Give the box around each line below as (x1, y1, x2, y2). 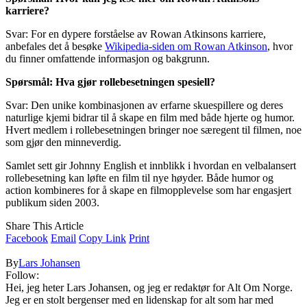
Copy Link (79, 232, 126, 245)
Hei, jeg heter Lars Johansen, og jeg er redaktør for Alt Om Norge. (5, 282, 293, 294)
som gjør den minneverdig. (5, 136, 121, 149)
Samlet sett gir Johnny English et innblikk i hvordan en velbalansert (5, 160, 296, 172)
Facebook (5, 232, 48, 245)
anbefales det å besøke (5, 40, 105, 53)
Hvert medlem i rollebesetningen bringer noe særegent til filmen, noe (5, 124, 302, 136)
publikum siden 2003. (5, 197, 99, 209)
